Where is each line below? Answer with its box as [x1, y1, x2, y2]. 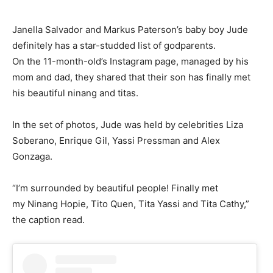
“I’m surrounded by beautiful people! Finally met [12, 182, 218, 194]
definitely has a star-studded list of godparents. [12, 40, 216, 52]
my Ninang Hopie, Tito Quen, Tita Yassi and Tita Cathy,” [12, 198, 249, 210]
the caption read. [12, 214, 90, 226]
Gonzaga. [12, 151, 57, 163]
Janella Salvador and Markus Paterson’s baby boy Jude [12, 24, 248, 36]
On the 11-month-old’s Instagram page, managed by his [12, 55, 249, 68]
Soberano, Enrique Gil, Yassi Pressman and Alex [12, 135, 220, 147]
